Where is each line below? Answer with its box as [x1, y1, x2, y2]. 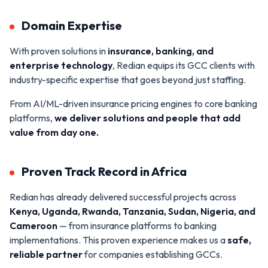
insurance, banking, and [108, 44, 214, 57]
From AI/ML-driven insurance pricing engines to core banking [10, 97, 257, 109]
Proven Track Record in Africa [22, 163, 187, 179]
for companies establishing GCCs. [83, 248, 223, 260]
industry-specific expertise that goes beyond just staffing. [10, 73, 246, 86]
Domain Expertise [22, 17, 122, 33]
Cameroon [10, 219, 59, 232]
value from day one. [10, 126, 99, 138]
